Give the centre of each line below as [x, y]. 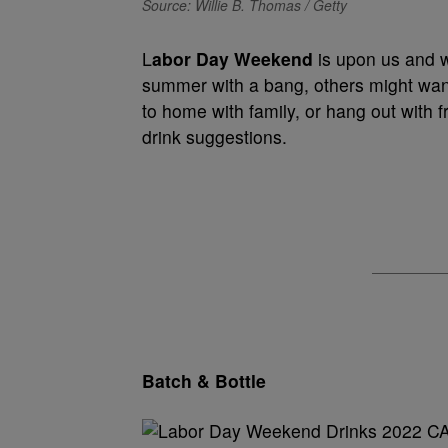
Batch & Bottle [204, 380]
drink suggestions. [214, 136]
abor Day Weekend [232, 58]
